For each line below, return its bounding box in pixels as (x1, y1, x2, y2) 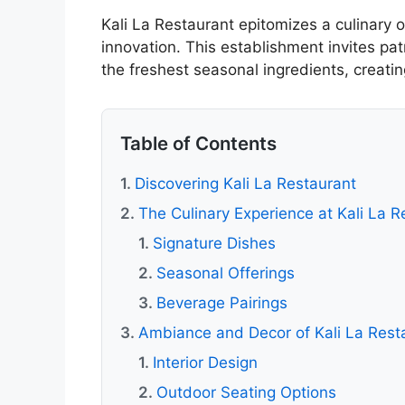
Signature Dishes (153, 234, 276, 253)
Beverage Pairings (156, 294, 287, 313)
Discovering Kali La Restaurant (135, 174, 356, 193)
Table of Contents (120, 131, 277, 155)
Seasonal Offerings (156, 264, 295, 283)
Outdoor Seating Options (156, 383, 336, 402)
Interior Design (153, 353, 258, 372)
